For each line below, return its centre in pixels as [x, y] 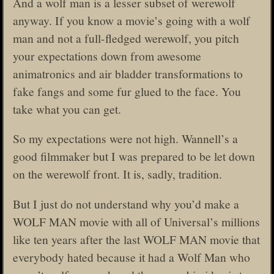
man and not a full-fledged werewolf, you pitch [126, 38]
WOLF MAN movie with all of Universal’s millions [136, 221]
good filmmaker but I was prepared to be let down [134, 156]
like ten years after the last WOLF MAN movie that [136, 239]
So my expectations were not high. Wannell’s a [125, 139]
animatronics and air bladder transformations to [128, 73]
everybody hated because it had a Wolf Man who [131, 257]
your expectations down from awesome [107, 55]
